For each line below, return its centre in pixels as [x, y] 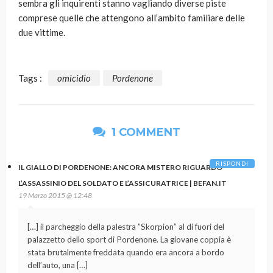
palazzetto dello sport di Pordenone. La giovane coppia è [129, 239]
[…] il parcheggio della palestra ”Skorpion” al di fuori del [126, 226]
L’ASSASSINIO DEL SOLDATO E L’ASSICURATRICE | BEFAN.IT [122, 183]
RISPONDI [232, 163]
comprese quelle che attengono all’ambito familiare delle [132, 18]
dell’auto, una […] [58, 265]
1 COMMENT [144, 132]
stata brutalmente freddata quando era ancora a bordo [126, 252]
